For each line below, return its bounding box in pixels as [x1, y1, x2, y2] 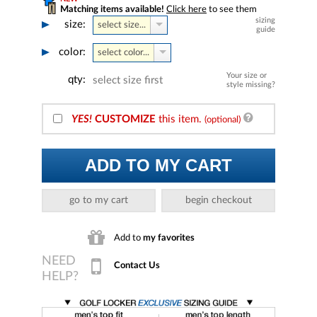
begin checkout [185, 195, 252, 205]
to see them [207, 4, 257, 13]
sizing [255, 16, 275, 24]
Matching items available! [60, 4, 166, 13]
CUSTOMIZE [95, 113, 156, 125]
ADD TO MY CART [85, 155, 232, 175]
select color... [98, 47, 149, 57]
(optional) [204, 115, 241, 124]
